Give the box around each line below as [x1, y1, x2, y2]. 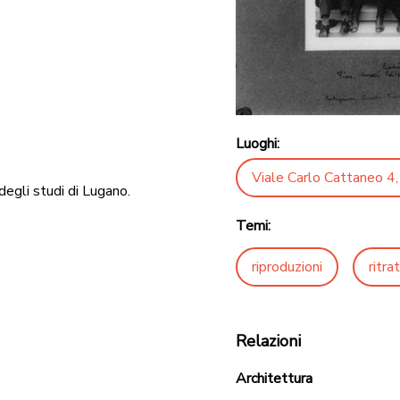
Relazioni [236, 330, 301, 353]
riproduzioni [252, 257, 322, 278]
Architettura [236, 369, 312, 389]
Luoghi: [236, 134, 279, 154]
